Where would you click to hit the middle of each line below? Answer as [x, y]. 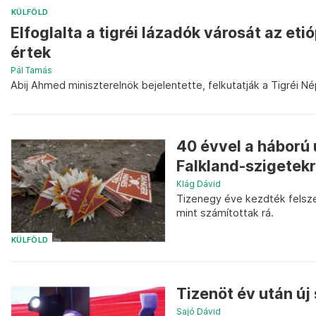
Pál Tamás [31, 70]
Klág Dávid [199, 183]
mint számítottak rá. [225, 212]
